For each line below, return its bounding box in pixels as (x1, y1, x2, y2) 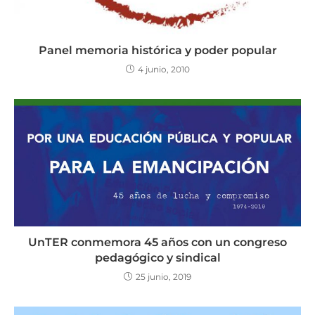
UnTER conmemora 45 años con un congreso (28, 236, 287, 250)
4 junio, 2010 (137, 64, 190, 75)
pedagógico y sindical (94, 251, 221, 265)
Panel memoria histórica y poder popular (38, 44, 277, 58)
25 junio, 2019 (136, 271, 191, 283)
